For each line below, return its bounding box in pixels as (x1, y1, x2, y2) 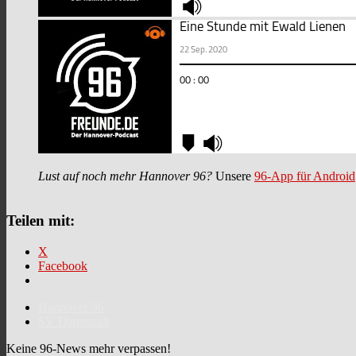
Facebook (38, 258, 87, 273)
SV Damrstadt (38, 314, 110, 328)
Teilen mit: (6, 211, 75, 229)
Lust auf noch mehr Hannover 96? (38, 169, 212, 184)
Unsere (212, 169, 254, 184)
